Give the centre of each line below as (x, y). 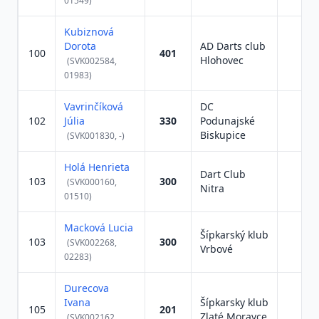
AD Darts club (233, 46)
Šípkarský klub (234, 235)
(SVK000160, (92, 182)
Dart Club (223, 174)
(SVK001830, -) (96, 136)
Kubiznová (89, 32)
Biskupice (223, 135)
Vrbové (216, 249)
